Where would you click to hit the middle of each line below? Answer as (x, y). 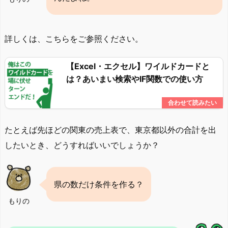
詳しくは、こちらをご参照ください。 (74, 39)
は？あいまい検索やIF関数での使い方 (135, 79)
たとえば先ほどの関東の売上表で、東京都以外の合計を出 (110, 130)
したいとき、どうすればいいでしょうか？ (82, 145)
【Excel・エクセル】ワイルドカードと (138, 66)
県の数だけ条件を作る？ (99, 184)
